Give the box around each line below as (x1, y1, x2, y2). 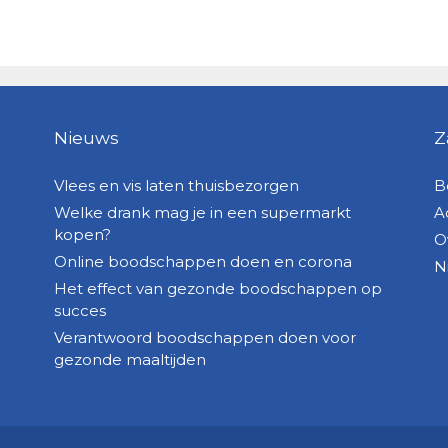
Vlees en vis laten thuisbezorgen (53, 175, 299, 195)
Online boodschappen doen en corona (53, 251, 352, 271)
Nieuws (53, 127, 119, 148)
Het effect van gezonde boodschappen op (53, 278, 382, 298)
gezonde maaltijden (53, 349, 206, 369)
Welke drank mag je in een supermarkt (53, 202, 351, 222)
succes (53, 300, 106, 320)
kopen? (53, 224, 111, 244)
